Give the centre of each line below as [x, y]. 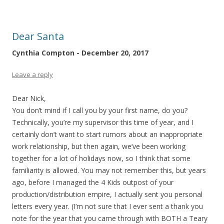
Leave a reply [32, 74]
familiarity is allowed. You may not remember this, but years [109, 170]
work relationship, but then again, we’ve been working [99, 146]
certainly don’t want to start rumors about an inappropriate [107, 134]
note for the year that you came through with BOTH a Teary [110, 218]
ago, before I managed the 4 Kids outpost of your [93, 182]
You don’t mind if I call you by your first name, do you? [100, 110]
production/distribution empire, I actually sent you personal [107, 194]
